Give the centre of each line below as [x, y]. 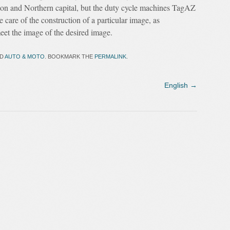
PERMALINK [110, 56]
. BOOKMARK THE [70, 56]
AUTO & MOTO [25, 56]
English [177, 85]
